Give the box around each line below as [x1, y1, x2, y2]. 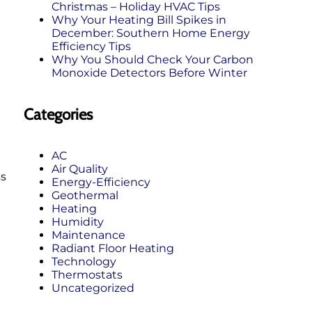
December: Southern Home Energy [52, 26, 250, 40]
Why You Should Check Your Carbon [52, 52, 253, 66]
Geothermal [52, 189, 118, 203]
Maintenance [52, 228, 125, 242]
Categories [24, 104, 93, 124]
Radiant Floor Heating [52, 242, 174, 256]
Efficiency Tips [52, 39, 131, 53]
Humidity [52, 215, 104, 229]
